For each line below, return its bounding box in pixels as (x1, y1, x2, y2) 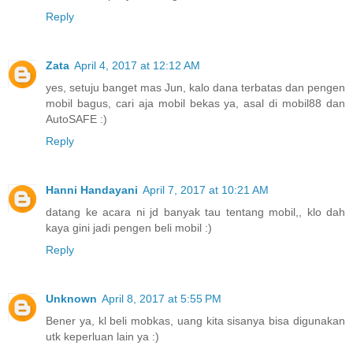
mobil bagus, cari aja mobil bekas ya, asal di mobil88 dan (46, 97, 345, 110)
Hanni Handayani (46, 184, 138, 197)
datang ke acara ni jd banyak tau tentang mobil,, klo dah (46, 206, 345, 219)
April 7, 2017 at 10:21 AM (143, 184, 269, 197)
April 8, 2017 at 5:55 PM (102, 292, 221, 306)
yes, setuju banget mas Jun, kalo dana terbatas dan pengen (46, 81, 345, 95)
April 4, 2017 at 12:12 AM (74, 59, 200, 72)
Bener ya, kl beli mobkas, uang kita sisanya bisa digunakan (46, 314, 345, 328)
